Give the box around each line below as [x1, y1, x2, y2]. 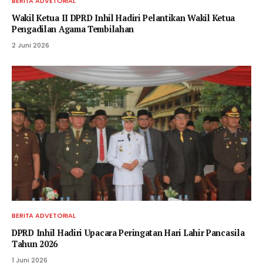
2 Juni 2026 [12, 41, 49, 50]
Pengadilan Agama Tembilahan [12, 23, 134, 35]
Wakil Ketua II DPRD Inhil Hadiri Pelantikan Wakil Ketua [12, 12, 235, 24]
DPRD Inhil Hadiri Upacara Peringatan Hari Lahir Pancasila [12, 227, 245, 238]
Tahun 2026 [12, 238, 58, 249]
